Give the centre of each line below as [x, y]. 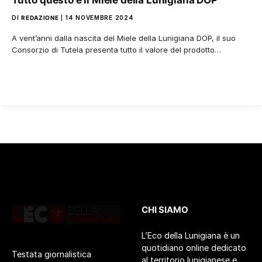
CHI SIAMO [165, 210]
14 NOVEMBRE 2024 [100, 18]
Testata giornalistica [51, 254]
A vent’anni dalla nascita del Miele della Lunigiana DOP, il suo [124, 38]
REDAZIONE [40, 18]
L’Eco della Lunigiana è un [191, 235]
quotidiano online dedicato [194, 248]
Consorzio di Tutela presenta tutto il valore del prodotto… [116, 50]
